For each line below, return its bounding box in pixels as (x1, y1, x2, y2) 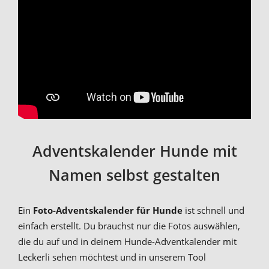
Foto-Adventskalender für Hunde (33, 204, 183, 216)
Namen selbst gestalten (49, 164, 220, 185)
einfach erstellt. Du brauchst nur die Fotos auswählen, (18, 219, 240, 232)
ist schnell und (183, 204, 244, 216)
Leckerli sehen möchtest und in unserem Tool (18, 250, 206, 263)
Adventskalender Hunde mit (32, 140, 237, 161)
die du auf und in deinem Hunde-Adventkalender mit (18, 235, 237, 247)
